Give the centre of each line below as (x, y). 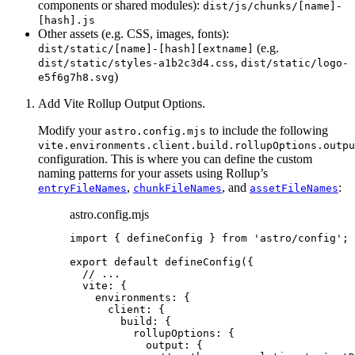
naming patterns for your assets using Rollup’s (153, 174)
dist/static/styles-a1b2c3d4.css (136, 63)
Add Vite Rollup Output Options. (122, 104)
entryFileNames (82, 189)
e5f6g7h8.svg (76, 78)
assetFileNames (294, 189)
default (136, 262)
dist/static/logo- (295, 63)
